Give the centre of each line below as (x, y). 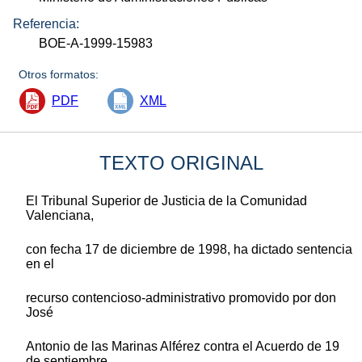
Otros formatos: (59, 74)
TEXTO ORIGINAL (181, 162)
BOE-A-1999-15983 (96, 43)
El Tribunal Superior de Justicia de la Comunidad (166, 200)
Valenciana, (60, 215)
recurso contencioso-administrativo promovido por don (181, 297)
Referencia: (46, 23)
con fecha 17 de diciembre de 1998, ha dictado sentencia (189, 249)
